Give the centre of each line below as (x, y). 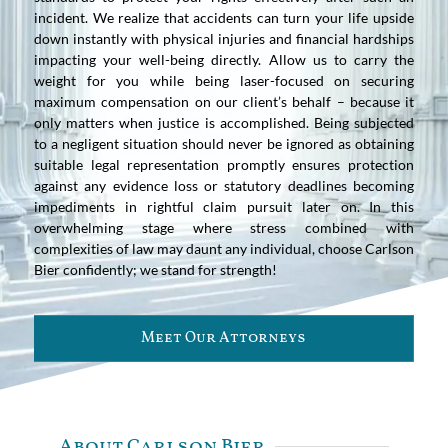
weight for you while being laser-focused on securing (224, 80)
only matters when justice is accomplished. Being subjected (224, 122)
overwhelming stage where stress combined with (224, 227)
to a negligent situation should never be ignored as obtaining (224, 143)
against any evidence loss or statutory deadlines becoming (224, 185)
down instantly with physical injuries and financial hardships (224, 38)
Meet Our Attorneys (223, 338)
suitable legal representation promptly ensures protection (224, 164)
